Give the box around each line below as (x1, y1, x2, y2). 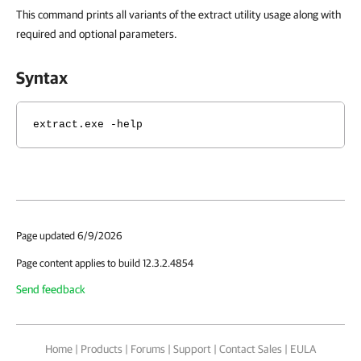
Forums (131, 342, 165, 355)
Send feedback (16, 283, 85, 296)
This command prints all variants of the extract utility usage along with (16, 8, 341, 21)
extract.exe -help (33, 118, 143, 131)
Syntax (16, 68, 68, 87)
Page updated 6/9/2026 (16, 230, 122, 242)
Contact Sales (219, 342, 282, 355)
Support (173, 342, 211, 355)
